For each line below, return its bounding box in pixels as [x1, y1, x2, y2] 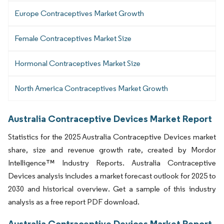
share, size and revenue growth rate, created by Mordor [8, 144, 216, 154]
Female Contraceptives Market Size [14, 33, 131, 43]
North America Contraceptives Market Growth [14, 83, 168, 93]
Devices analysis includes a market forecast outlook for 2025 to [8, 170, 216, 180]
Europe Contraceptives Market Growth [14, 8, 144, 18]
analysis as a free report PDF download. [8, 196, 139, 206]
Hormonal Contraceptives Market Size [14, 58, 140, 68]
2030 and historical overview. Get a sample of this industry [8, 183, 216, 193]
